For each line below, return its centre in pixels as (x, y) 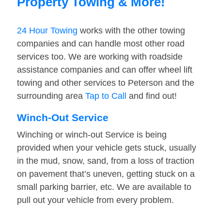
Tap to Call (106, 96)
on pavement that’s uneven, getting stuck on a (106, 174)
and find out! (152, 96)
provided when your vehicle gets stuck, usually (107, 148)
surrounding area (51, 96)
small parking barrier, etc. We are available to (104, 187)
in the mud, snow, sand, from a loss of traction (106, 161)
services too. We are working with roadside (100, 57)
